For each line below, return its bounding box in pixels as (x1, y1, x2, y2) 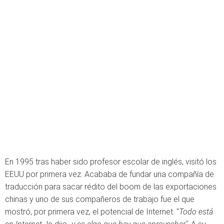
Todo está (179, 207, 213, 216)
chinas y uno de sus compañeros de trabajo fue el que (5, 194, 194, 204)
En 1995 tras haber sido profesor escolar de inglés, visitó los (5, 157, 216, 166)
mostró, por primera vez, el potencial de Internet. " (5, 207, 179, 216)
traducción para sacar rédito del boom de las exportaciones (5, 182, 216, 191)
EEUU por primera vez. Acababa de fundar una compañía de (5, 169, 214, 179)
